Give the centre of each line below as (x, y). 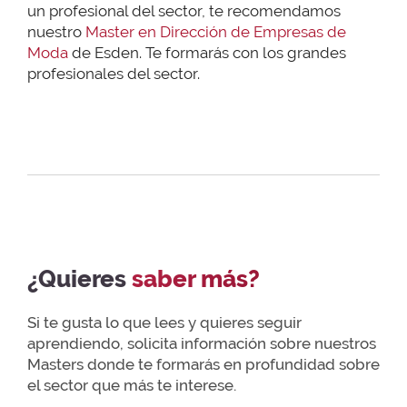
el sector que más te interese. (132, 385)
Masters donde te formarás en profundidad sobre (203, 364)
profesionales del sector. (114, 73)
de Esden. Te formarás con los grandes (207, 52)
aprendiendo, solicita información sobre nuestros (202, 343)
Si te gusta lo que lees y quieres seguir (164, 322)
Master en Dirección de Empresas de (216, 31)
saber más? (196, 280)
